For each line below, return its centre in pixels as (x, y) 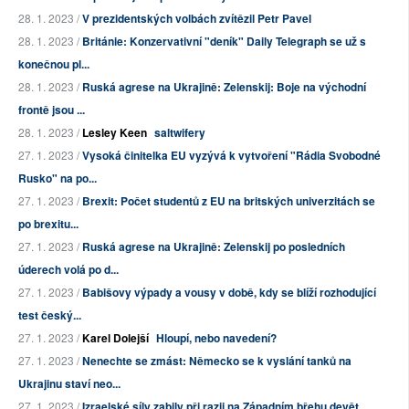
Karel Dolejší (115, 337)
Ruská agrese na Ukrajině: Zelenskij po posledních (214, 246)
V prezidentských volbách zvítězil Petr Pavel (197, 18)
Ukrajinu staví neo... (69, 383)
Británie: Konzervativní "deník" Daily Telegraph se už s (224, 41)
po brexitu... (48, 223)
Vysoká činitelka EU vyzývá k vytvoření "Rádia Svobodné (231, 155)
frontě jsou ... (52, 109)
